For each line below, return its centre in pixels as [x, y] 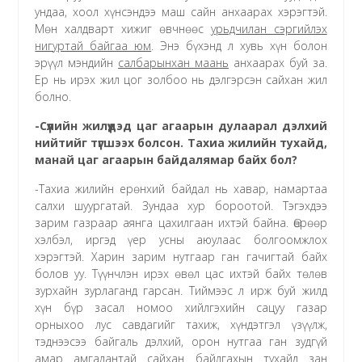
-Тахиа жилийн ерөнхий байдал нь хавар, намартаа [181, 188]
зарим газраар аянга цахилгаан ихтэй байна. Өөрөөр [181, 222]
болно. [53, 96]
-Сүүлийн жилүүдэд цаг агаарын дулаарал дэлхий [181, 125]
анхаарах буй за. [278, 62]
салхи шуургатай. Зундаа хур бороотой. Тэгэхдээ [181, 205]
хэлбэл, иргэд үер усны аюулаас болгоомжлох [181, 239]
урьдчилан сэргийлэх [269, 28]
